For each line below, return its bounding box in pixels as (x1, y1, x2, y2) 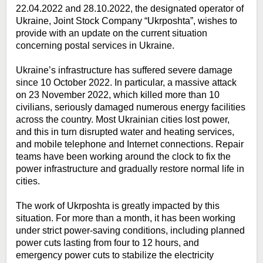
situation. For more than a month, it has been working (16, 213, 235, 224)
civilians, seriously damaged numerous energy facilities (16, 102, 245, 113)
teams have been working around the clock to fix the (16, 151, 231, 162)
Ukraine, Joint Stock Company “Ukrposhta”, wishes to (16, 16, 237, 26)
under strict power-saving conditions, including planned (16, 225, 245, 236)
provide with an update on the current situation (16, 28, 207, 39)
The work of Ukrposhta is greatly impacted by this (16, 201, 220, 211)
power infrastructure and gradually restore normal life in (16, 164, 244, 174)
